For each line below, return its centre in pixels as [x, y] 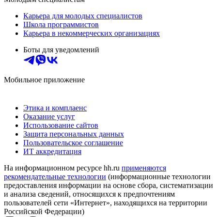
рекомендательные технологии [55, 176]
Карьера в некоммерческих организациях [92, 33]
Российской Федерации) [44, 211]
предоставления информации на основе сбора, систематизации [108, 185]
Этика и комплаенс [55, 108]
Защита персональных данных [74, 134]
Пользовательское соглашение [73, 142]
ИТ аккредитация [52, 151]
